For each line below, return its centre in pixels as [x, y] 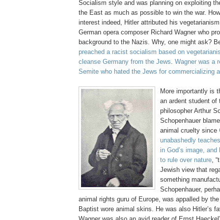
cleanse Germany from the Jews [125, 62]
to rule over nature [186, 160]
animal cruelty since [190, 131]
